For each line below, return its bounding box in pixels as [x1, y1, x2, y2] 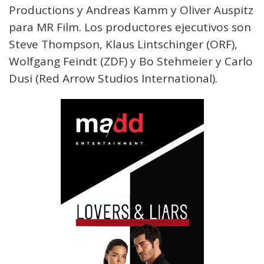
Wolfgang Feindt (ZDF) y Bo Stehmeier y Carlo [9, 54, 253, 69]
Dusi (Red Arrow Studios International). [9, 71, 217, 86]
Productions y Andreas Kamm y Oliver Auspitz [9, 2, 253, 18]
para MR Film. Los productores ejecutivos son [9, 19, 251, 35]
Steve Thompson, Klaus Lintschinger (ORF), [9, 37, 237, 52]
